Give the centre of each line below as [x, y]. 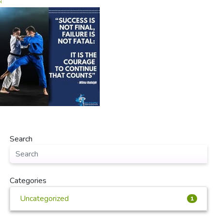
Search [21, 139]
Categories [28, 181]
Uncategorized [44, 199]
